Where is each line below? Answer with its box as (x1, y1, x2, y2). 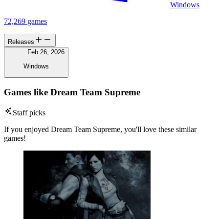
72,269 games (4, 17, 47, 26)
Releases (8, 38, 34, 46)
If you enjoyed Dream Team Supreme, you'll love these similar (4, 125, 197, 134)
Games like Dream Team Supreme (4, 87, 140, 97)
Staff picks (13, 109, 45, 117)
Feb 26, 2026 (27, 48, 65, 56)
